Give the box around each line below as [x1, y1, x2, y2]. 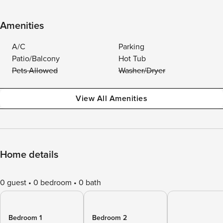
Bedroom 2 [92, 214, 127, 222]
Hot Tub [118, 54, 146, 64]
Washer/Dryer [118, 66, 165, 76]
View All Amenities [76, 94, 147, 104]
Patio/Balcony [12, 54, 60, 64]
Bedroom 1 [8, 214, 42, 222]
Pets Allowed [12, 66, 58, 76]
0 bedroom [33, 178, 72, 188]
